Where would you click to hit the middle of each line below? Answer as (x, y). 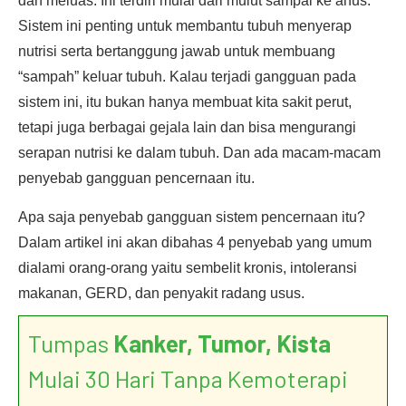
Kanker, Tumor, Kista (222, 343)
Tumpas (71, 343)
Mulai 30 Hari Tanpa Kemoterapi (188, 378)
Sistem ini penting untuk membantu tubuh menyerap (185, 26)
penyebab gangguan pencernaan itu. (136, 178)
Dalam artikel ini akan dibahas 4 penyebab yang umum (195, 242)
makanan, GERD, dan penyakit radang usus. (161, 293)
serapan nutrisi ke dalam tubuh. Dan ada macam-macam (199, 153)
